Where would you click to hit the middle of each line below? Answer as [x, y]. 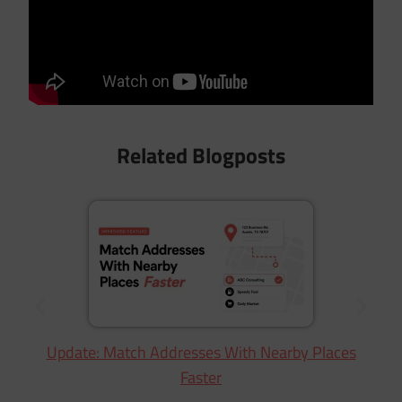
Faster [201, 377]
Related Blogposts [201, 155]
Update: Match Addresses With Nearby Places [201, 352]
